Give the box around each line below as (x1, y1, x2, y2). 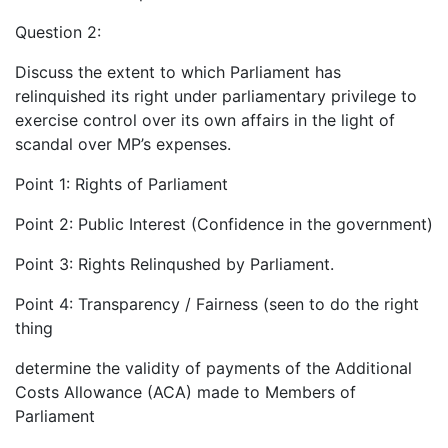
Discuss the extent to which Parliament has (15, 61, 341, 82)
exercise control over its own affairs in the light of (15, 109, 395, 130)
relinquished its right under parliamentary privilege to (15, 85, 417, 106)
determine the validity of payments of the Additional (15, 357, 412, 378)
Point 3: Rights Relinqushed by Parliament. (15, 253, 334, 274)
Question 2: (15, 21, 101, 42)
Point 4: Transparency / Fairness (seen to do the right (15, 293, 419, 314)
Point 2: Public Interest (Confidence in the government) (15, 213, 433, 234)
